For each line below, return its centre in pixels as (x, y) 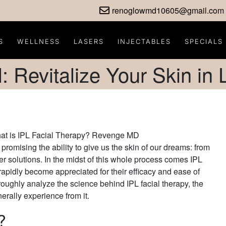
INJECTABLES (145, 41)
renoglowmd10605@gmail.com (168, 10)
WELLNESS (39, 41)
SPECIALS (204, 41)
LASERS (89, 41)
